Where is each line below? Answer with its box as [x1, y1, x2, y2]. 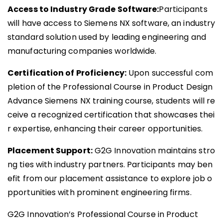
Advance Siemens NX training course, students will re [7, 95, 216, 107]
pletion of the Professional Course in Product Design [7, 81, 215, 93]
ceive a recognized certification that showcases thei [7, 109, 215, 121]
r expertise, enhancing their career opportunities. [7, 123, 203, 135]
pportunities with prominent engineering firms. [7, 187, 192, 199]
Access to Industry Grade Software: [7, 3, 159, 15]
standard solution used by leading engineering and [7, 31, 206, 43]
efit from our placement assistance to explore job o [7, 173, 213, 185]
